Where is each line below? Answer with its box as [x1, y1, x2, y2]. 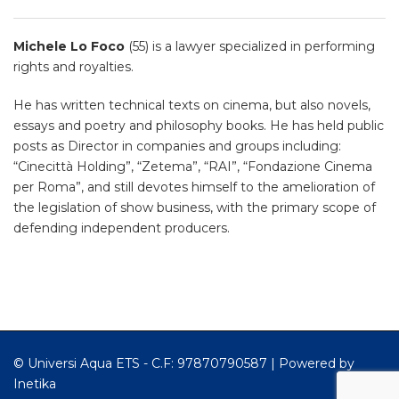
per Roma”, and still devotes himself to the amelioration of [13, 179, 375, 195]
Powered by [279, 355, 354, 371]
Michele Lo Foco [13, 38, 125, 54]
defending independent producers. [13, 220, 230, 236]
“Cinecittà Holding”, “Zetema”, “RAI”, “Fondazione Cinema [13, 159, 372, 175]
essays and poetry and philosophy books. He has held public [13, 118, 384, 134]
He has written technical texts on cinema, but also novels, [13, 97, 370, 113]
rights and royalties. [13, 59, 134, 75]
